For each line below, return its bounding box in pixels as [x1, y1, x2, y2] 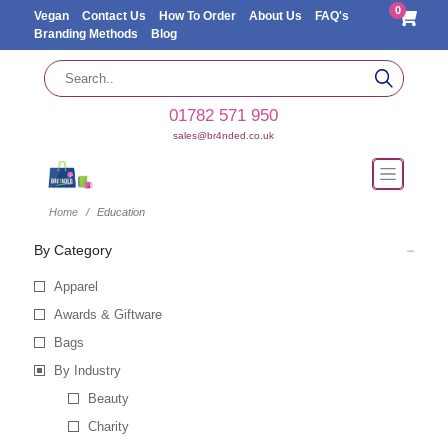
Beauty [87, 391, 129, 406]
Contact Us [81, 9, 149, 23]
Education [96, 206, 145, 218]
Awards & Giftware [53, 307, 162, 322]
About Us [248, 9, 305, 23]
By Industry [53, 363, 121, 378]
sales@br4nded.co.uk [173, 130, 275, 141]
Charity [87, 419, 129, 434]
